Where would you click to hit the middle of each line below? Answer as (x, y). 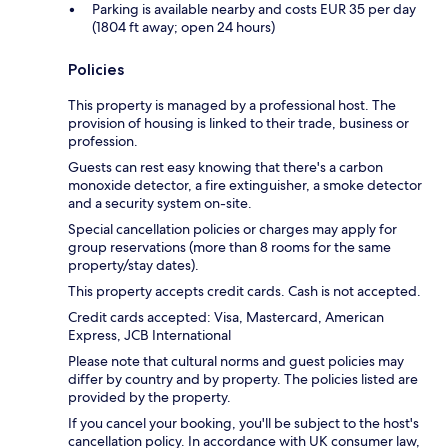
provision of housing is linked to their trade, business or (238, 123)
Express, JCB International (149, 335)
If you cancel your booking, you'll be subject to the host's (243, 423)
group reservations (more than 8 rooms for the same (229, 247)
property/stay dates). (133, 265)
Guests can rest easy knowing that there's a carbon (225, 167)
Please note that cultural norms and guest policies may (236, 361)
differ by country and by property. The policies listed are (243, 379)
